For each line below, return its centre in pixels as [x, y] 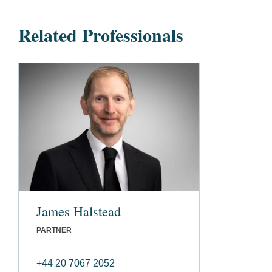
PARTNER [54, 230]
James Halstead [79, 211]
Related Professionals [101, 35]
